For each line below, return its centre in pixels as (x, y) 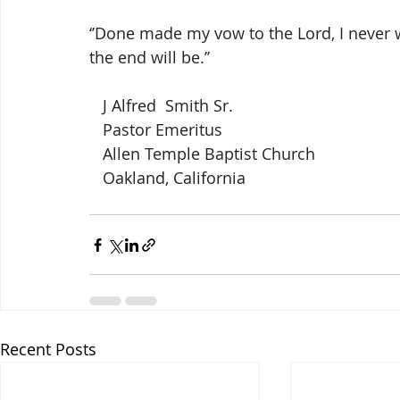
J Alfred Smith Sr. (168, 106)
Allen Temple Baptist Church (209, 154)
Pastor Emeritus (162, 130)
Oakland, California (174, 178)
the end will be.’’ (150, 58)
